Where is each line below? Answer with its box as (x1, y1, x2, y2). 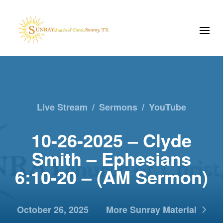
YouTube (149, 100, 187, 113)
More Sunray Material (106, 203, 197, 216)
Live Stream (36, 100, 88, 113)
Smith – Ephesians (32, 145, 191, 171)
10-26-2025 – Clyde (31, 126, 192, 153)
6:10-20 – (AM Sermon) (15, 163, 208, 190)
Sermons (99, 100, 137, 113)
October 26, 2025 (16, 203, 89, 216)
